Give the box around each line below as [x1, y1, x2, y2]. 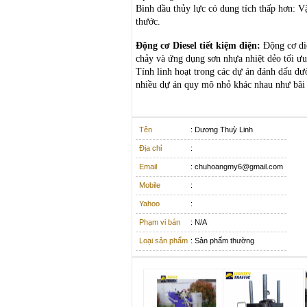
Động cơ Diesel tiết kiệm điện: [136, 40, 260, 51]
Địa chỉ [139, 143, 162, 152]
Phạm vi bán [139, 217, 180, 226]
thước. [136, 16, 160, 27]
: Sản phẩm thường [191, 236, 254, 245]
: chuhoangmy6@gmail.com [191, 162, 283, 171]
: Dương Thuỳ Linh [191, 125, 253, 134]
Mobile [139, 180, 160, 189]
